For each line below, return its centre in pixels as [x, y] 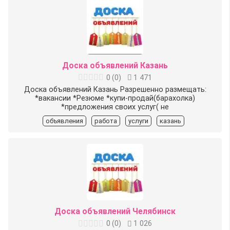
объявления [64, 121]
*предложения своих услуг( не [115, 107]
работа [106, 121]
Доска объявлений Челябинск [115, 212]
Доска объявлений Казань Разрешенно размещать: [115, 89]
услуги [138, 121]
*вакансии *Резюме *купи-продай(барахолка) [115, 98]
